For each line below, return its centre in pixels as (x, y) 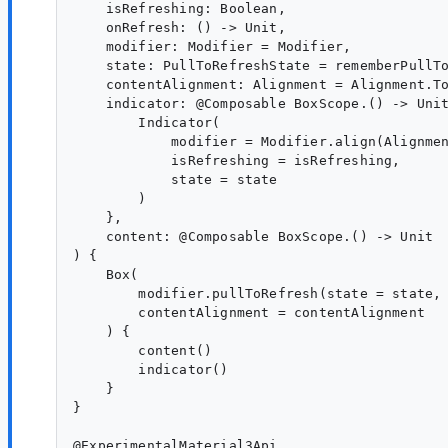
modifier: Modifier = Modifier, (212, 47)
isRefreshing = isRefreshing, (237, 161)
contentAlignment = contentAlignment (249, 313)
